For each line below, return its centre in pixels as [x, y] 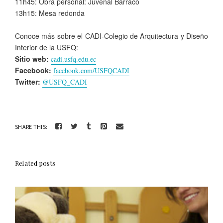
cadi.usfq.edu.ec [73, 59]
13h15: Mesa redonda [50, 13]
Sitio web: [32, 58]
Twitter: [28, 81]
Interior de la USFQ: [47, 47]
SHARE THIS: [31, 126]
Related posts [35, 163]
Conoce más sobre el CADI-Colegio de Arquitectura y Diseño [111, 36]
